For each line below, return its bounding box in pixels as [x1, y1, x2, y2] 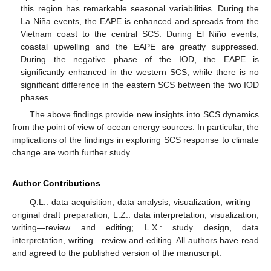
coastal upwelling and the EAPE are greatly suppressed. [21, 41, 259, 51]
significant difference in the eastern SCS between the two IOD [21, 79, 259, 90]
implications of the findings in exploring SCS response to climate [12, 134, 259, 145]
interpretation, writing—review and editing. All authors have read [12, 235, 259, 245]
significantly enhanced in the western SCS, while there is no [21, 67, 259, 77]
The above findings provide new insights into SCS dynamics [29, 109, 259, 119]
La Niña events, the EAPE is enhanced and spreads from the [21, 16, 259, 26]
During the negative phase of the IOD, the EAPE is [21, 54, 259, 64]
